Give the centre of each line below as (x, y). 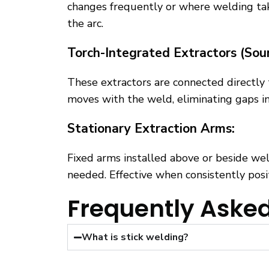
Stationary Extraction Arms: (151, 129)
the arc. (85, 24)
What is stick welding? (135, 237)
